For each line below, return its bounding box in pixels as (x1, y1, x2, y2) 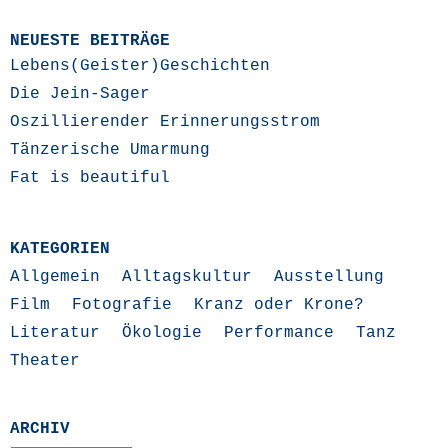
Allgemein (10, 267, 100, 286)
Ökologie (122, 323, 202, 342)
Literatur (10, 323, 100, 342)
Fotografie (72, 295, 172, 314)
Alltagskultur (122, 267, 252, 286)
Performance (224, 323, 334, 342)
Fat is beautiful (10, 168, 170, 187)
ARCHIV (10, 419, 70, 438)
